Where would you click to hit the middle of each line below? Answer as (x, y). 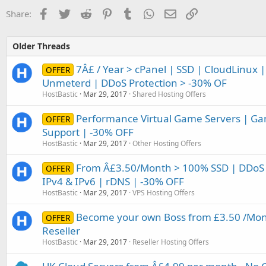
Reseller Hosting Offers (171, 242)
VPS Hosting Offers (164, 193)
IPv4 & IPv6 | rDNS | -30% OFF (113, 182)
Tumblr (148, 13)
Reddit (104, 13)
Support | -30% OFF (88, 132)
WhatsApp (176, 13)
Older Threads (41, 46)
